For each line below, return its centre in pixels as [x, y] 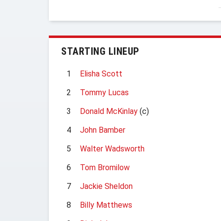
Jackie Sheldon [106, 186]
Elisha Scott [101, 74]
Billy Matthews [106, 205]
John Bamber [103, 130]
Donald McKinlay [109, 111]
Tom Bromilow [105, 167]
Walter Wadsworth [112, 149]
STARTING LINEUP [100, 51]
